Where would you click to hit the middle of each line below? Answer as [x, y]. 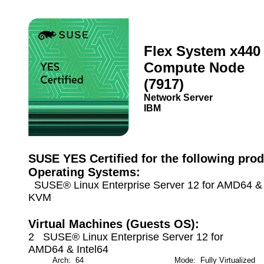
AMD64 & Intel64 [68, 249]
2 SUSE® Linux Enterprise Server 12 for [126, 237]
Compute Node [194, 67]
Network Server [178, 98]
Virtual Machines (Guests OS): [114, 224]
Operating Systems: [84, 172]
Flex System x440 [202, 51]
